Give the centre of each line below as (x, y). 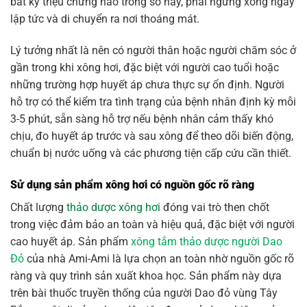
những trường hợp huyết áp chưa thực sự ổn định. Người (147, 84)
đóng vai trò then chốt (215, 207)
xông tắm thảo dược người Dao (207, 241)
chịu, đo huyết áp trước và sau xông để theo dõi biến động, (152, 136)
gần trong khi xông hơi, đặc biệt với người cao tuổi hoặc (145, 67)
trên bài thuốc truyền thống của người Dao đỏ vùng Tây (144, 293)
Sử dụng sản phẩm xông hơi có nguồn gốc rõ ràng (132, 184)
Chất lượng (38, 207)
